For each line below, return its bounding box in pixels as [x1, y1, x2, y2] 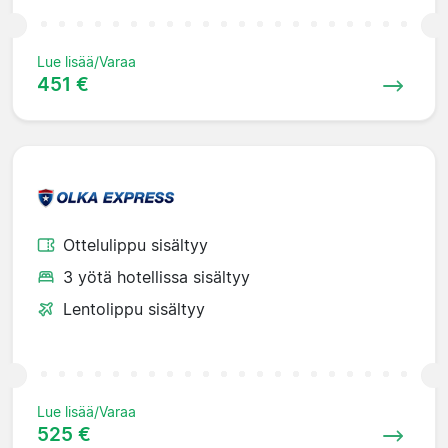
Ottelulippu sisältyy [63, 234, 208, 255]
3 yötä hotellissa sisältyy [63, 266, 250, 287]
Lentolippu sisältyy [63, 298, 205, 319]
